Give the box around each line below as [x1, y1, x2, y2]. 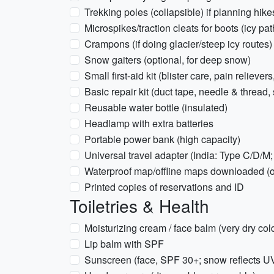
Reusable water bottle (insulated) [84, 100, 228, 114]
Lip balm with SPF [84, 237, 164, 251]
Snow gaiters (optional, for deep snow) [84, 53, 251, 67]
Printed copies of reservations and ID [84, 180, 244, 194]
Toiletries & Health [70, 193, 209, 218]
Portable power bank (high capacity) [84, 132, 240, 146]
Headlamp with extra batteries [84, 116, 213, 130]
